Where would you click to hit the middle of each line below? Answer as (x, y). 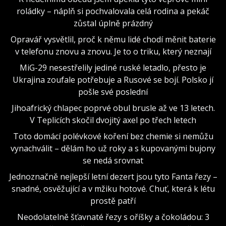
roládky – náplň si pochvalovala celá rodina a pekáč (113, 11)
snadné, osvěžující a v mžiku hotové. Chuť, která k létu (113, 188)
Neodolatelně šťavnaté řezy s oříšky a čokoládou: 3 (113, 217)
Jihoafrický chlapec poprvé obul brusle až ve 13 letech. (113, 108)
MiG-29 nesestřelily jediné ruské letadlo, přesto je (113, 67)
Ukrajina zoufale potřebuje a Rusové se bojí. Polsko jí (113, 79)
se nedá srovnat (113, 160)
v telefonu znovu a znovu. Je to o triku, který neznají (113, 51)
